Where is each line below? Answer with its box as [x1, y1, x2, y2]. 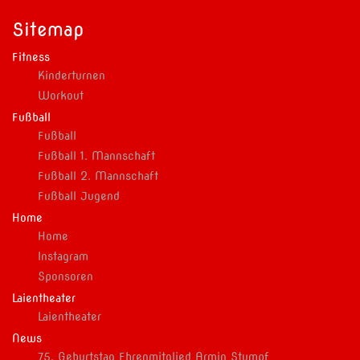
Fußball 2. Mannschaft [38, 170, 158, 183]
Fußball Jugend [38, 190, 120, 203]
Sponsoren [38, 270, 93, 284]
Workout [38, 89, 84, 103]
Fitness [12, 51, 50, 64]
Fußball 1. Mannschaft [38, 149, 155, 163]
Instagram [38, 250, 88, 264]
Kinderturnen [38, 69, 105, 83]
